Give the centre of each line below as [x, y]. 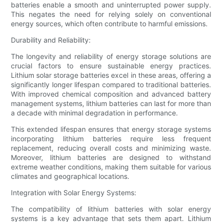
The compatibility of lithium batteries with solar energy [111, 209]
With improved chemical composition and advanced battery [111, 94]
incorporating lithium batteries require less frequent [111, 139]
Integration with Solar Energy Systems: [74, 193]
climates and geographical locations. [70, 176]
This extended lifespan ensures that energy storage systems [111, 129]
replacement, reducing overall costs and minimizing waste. [111, 148]
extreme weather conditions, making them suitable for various [111, 167]
